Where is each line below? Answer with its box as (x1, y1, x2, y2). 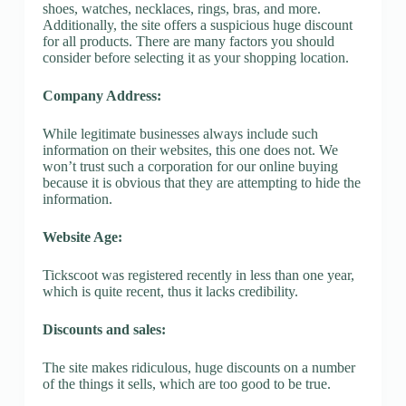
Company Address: (42, 87, 161, 103)
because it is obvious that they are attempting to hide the (42, 174, 361, 190)
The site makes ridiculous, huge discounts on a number (42, 359, 355, 375)
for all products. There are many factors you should (42, 33, 334, 49)
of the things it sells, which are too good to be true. (42, 375, 331, 391)
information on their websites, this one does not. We (42, 141, 338, 158)
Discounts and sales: (42, 321, 166, 337)
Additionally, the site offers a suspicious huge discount (42, 16, 353, 33)
